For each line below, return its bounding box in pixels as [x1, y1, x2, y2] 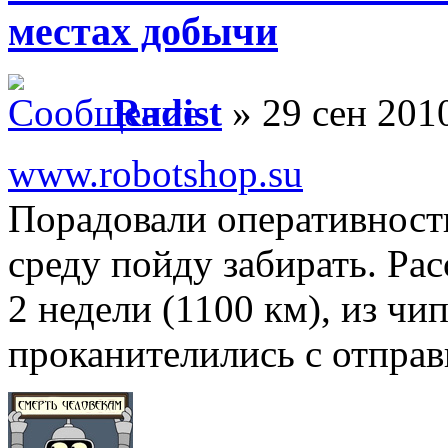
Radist [113, 90, 222, 134]
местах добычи [8, 8, 278, 54]
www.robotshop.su [8, 151, 303, 195]
